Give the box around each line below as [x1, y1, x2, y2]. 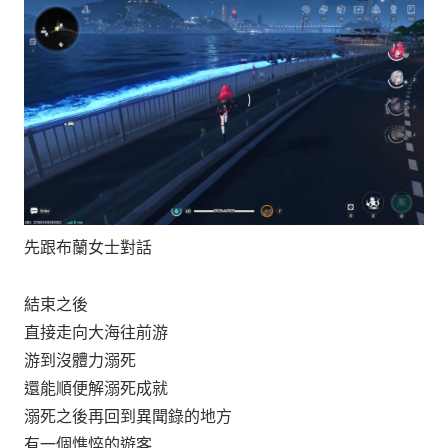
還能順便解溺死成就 [24, 379, 168, 399]
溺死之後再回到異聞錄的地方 [24, 407, 232, 427]
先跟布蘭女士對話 [24, 238, 152, 258]
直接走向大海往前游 [24, 323, 168, 343]
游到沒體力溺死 [24, 351, 136, 371]
